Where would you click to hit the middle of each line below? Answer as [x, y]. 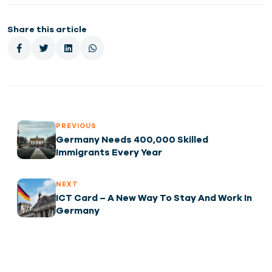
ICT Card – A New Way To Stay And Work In [154, 198]
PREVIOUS [76, 126]
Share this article [47, 29]
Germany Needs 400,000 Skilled [132, 140]
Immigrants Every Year [109, 152]
